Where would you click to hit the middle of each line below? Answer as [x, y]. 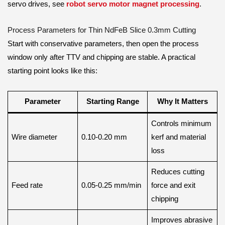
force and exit [174, 185]
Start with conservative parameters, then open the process [103, 44]
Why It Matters [182, 101]
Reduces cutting [178, 172]
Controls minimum [182, 123]
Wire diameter [35, 137]
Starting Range [113, 101]
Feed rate [27, 185]
